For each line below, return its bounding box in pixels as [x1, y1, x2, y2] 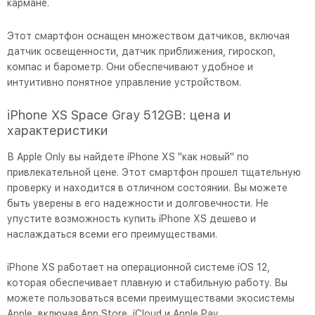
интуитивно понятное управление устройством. [7, 77, 241, 88]
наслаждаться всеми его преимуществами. [7, 229, 217, 240]
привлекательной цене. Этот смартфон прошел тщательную [7, 167, 301, 178]
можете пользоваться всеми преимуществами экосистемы [7, 292, 295, 304]
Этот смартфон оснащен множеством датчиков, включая [7, 30, 290, 41]
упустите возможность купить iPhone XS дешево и [7, 213, 256, 224]
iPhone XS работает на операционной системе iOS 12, [7, 262, 270, 273]
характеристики [7, 123, 108, 138]
